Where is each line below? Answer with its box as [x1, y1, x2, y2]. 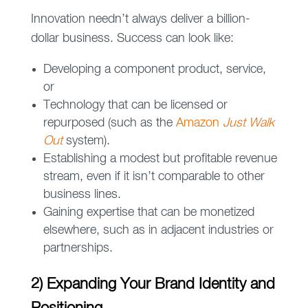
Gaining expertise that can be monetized [43, 206, 254, 219]
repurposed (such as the [43, 117, 176, 130]
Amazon [175, 117, 223, 130]
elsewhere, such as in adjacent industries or [43, 224, 274, 237]
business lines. [43, 188, 121, 201]
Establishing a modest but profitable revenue [43, 153, 277, 166]
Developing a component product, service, [43, 63, 266, 76]
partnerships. [43, 242, 113, 255]
